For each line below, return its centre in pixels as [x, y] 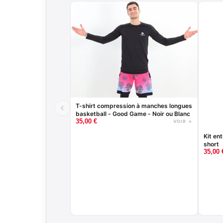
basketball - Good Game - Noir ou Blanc [133, 113]
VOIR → [183, 121]
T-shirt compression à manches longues [134, 106]
